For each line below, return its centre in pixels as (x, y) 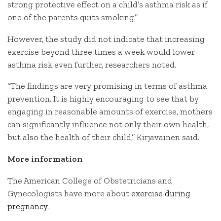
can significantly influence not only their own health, (108, 125)
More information (45, 159)
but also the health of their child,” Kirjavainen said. (103, 137)
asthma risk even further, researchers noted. (92, 64)
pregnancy (27, 206)
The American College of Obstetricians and (90, 180)
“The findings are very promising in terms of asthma (107, 86)
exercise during (161, 193)
